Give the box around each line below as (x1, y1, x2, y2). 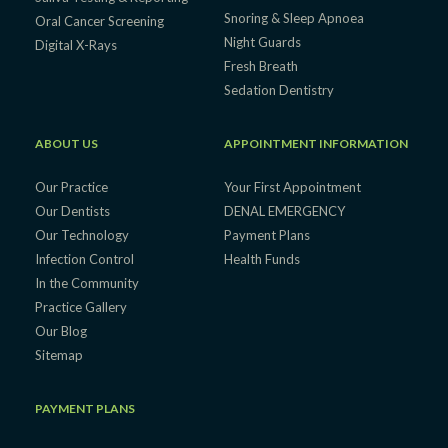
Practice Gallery (35, 299, 127, 316)
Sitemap (35, 347, 83, 364)
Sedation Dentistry (223, 82, 334, 99)
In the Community (35, 275, 139, 292)
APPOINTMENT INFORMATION (224, 136, 408, 152)
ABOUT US (35, 136, 98, 152)
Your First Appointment (224, 179, 361, 196)
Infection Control (35, 251, 134, 268)
